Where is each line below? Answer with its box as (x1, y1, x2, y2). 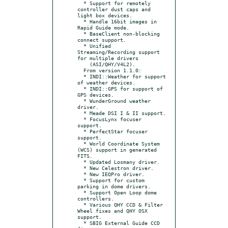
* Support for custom (77, 177, 83, 183)
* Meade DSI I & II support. (77, 109, 83, 116)
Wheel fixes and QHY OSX (77, 207, 148, 214)
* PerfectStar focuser (77, 128, 83, 134)
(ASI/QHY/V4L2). (77, 61, 90, 67)
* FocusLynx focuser (77, 116, 83, 122)
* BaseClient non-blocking (77, 30, 83, 37)
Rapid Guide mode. (77, 24, 129, 31)
